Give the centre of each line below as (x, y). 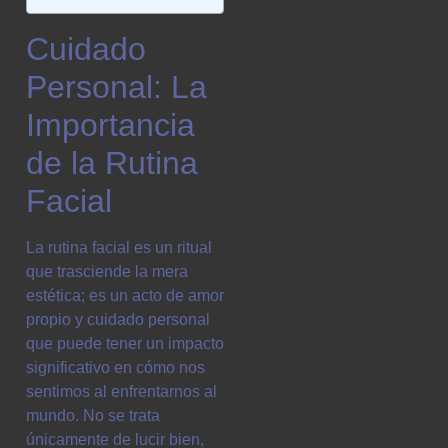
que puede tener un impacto (125, 344)
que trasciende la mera (107, 272)
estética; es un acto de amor (125, 296)
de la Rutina (112, 163)
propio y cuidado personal (118, 320)
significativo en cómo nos (115, 368)
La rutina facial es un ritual (119, 248)
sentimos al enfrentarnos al (121, 392)
